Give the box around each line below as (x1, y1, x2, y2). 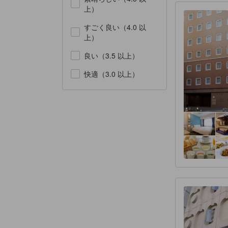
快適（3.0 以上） (84, 68, 139, 79)
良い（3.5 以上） (84, 50, 139, 61)
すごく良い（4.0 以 (84, 21, 146, 32)
